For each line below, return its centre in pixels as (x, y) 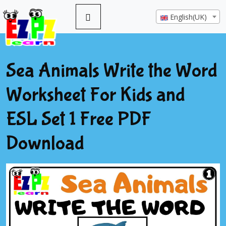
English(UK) (188, 17)
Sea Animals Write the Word (112, 71)
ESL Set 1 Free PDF (79, 119)
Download (45, 143)
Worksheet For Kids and (96, 95)
